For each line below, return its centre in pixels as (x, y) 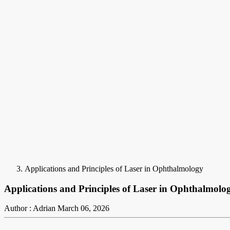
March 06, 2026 (83, 208)
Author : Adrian (30, 208)
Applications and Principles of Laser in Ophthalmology (114, 169)
